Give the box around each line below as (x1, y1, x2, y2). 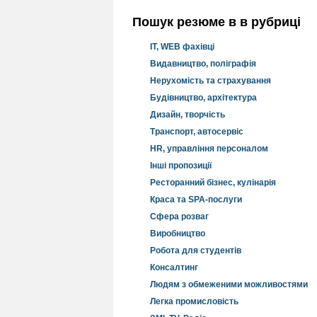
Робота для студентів (150, 246, 241, 255)
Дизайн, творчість (150, 110, 225, 120)
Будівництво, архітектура (150, 93, 257, 103)
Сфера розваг (150, 212, 209, 221)
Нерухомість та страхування (150, 76, 271, 86)
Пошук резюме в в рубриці (132, 15, 301, 29)
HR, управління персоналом (150, 144, 268, 154)
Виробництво (150, 229, 205, 238)
